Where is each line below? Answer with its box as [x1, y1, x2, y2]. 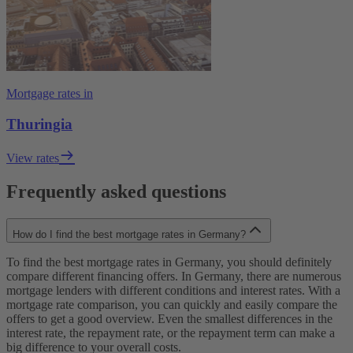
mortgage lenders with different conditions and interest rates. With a [6, 284, 340, 298]
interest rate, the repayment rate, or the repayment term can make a [6, 326, 335, 340]
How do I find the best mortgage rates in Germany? [13, 229, 246, 241]
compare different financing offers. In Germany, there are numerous [6, 269, 341, 284]
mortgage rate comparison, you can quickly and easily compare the [6, 298, 337, 312]
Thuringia [6, 115, 72, 132]
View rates [6, 151, 59, 165]
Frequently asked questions [6, 181, 226, 203]
